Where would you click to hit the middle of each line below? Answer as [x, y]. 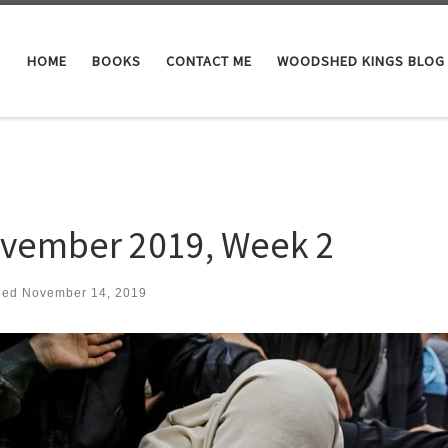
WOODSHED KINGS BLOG [360, 60]
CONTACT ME [208, 60]
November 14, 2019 [84, 293]
